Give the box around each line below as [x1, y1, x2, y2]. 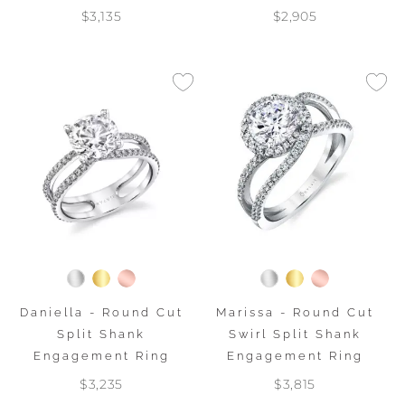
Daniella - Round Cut [19, 306, 184, 319]
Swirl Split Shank [228, 327, 362, 341]
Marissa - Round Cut [215, 306, 374, 319]
